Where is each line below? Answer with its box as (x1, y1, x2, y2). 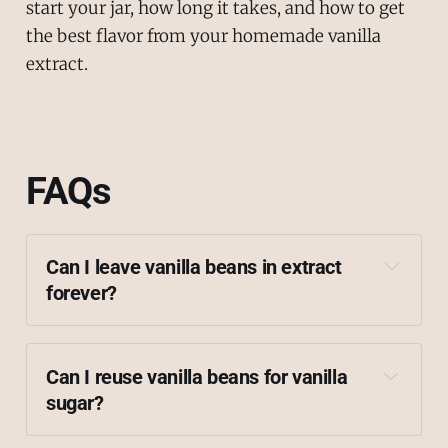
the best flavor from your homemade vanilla (25, 25, 381, 48)
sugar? (46, 390, 104, 415)
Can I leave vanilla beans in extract (46, 255, 342, 280)
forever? (46, 281, 117, 306)
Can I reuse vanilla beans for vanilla (46, 364, 348, 389)
